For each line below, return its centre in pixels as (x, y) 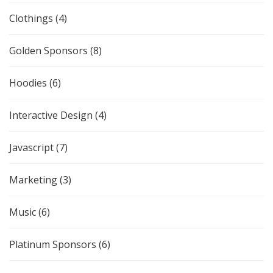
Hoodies (28, 83)
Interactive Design (51, 115)
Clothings (31, 18)
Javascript (31, 147)
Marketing (33, 180)
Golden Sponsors (48, 51)
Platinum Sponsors (53, 244)
